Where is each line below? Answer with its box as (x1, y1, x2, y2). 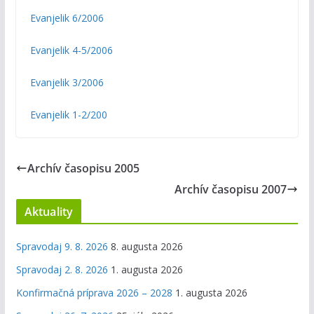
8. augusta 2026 (110, 239, 183, 253)
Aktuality (24, 203, 74, 219)
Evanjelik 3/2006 (29, 75, 104, 89)
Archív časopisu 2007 (175, 181, 287, 197)
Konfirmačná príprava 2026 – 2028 (15, 285, 172, 299)
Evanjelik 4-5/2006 (29, 43, 113, 57)
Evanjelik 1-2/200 (29, 107, 107, 121)
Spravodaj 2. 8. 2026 (15, 262, 108, 276)
